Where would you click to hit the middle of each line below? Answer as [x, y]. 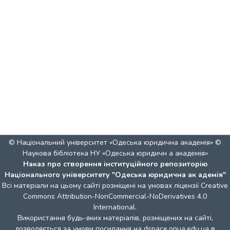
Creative [214, 186]
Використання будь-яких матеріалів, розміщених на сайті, [115, 218]
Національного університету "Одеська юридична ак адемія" [115, 175]
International [114, 207]
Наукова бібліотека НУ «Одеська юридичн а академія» [115, 153]
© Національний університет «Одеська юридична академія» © [115, 142]
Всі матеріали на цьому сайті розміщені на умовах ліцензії [101, 186]
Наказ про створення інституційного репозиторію [115, 164]
